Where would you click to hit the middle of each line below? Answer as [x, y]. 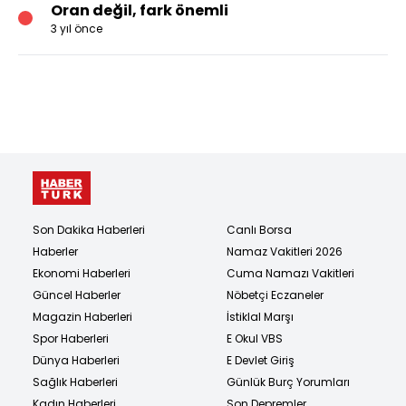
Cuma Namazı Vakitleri [290, 273]
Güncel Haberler [77, 295]
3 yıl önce [77, 28]
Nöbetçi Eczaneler [275, 295]
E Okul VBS [255, 338]
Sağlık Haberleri [75, 382]
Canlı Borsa [259, 229]
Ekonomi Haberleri [82, 273]
